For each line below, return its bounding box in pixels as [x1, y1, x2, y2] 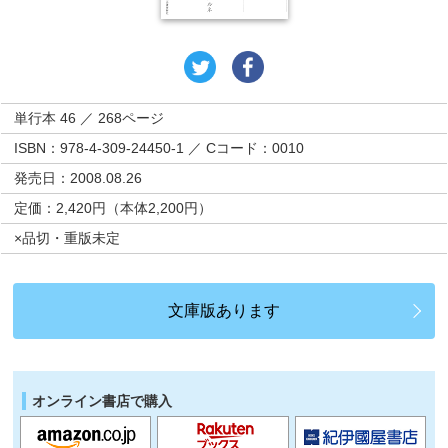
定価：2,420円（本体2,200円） [14, 200, 213, 216]
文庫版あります [168, 301, 280, 319]
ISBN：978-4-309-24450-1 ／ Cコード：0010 [14, 140, 305, 156]
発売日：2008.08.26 [14, 170, 143, 186]
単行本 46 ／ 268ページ [14, 110, 165, 126]
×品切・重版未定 [14, 230, 121, 246]
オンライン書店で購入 [32, 392, 173, 409]
